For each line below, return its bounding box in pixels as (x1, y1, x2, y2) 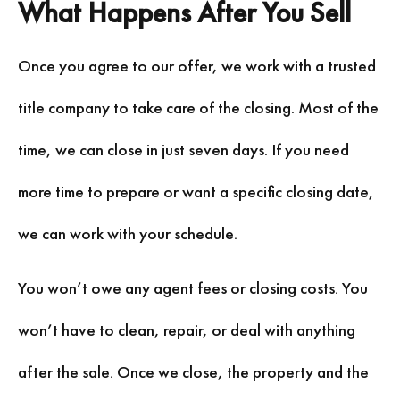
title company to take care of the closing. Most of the (18, 96, 379, 119)
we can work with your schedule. (18, 221, 237, 245)
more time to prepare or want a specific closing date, (18, 179, 374, 203)
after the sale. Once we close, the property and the (18, 361, 369, 384)
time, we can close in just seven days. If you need (18, 137, 349, 161)
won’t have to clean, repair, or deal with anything (18, 319, 355, 342)
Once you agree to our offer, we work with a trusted (18, 54, 376, 77)
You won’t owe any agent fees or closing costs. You (18, 277, 368, 300)
